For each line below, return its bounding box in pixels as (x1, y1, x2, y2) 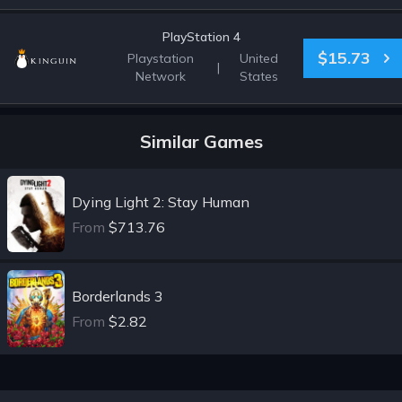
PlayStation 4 (162, 29, 240, 45)
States (239, 68, 278, 84)
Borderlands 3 (72, 286, 163, 305)
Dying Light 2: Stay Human (72, 192, 249, 211)
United (239, 50, 278, 66)
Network (135, 68, 186, 84)
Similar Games (139, 130, 263, 153)
